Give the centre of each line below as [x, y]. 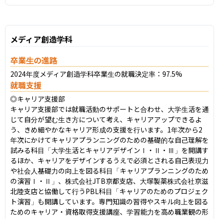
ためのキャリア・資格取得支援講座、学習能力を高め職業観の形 [109, 211]
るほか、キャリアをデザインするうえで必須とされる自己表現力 [109, 160]
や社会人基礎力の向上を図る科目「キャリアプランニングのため [109, 170]
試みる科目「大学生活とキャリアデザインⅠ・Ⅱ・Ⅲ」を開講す [109, 150]
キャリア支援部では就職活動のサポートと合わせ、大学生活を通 [109, 109]
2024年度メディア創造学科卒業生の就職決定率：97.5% [96, 74]
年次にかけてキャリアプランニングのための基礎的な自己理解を [109, 140]
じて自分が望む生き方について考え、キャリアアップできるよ [106, 119]
